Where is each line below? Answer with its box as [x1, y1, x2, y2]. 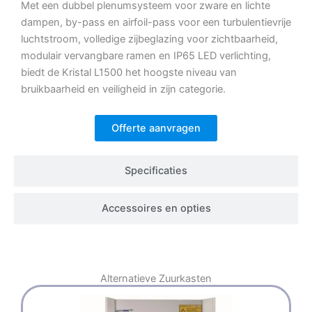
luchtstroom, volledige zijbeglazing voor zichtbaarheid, [21, 32, 278, 45]
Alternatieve [100, 272, 159, 286]
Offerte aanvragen [111, 122, 201, 135]
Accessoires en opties [101, 202, 211, 215]
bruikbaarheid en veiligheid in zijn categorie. [21, 82, 226, 95]
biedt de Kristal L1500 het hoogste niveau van [21, 65, 237, 79]
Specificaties [125, 164, 187, 178]
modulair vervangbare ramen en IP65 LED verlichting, [21, 49, 271, 62]
